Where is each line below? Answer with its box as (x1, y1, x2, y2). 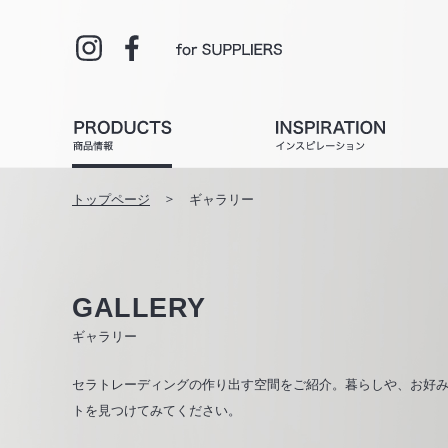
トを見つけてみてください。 (72, 404, 241, 418)
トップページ (72, 193, 150, 207)
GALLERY (72, 293, 206, 323)
